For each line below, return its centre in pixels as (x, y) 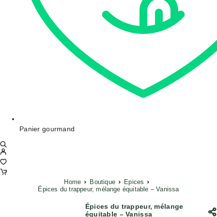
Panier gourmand (47, 129)
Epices (134, 182)
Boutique (102, 182)
